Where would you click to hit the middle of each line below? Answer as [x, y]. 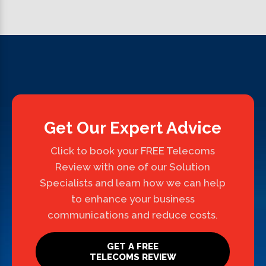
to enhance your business [133, 199]
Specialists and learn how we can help [133, 183]
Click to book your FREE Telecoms [133, 151]
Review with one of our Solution [133, 167]
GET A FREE [133, 247]
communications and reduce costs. [133, 215]
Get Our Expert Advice [133, 128]
